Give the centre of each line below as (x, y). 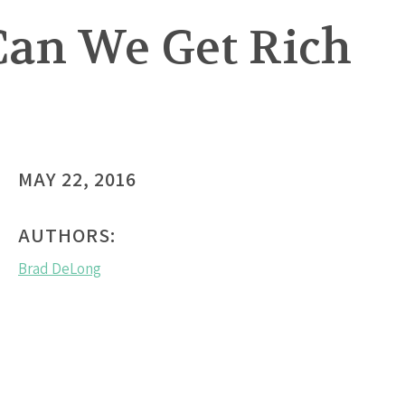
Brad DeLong (60, 269)
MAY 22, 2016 (77, 179)
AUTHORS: (67, 235)
